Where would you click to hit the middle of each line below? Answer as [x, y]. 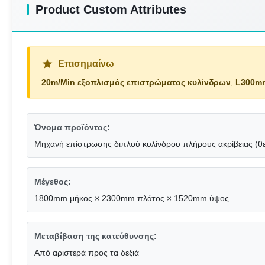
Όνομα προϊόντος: [72, 127]
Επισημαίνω [86, 64]
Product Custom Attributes [111, 10]
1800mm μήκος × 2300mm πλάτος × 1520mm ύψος [132, 198]
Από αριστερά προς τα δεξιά [87, 253]
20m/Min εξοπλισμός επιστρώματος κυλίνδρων [136, 83]
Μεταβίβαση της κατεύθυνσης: [96, 236]
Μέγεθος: [53, 182]
